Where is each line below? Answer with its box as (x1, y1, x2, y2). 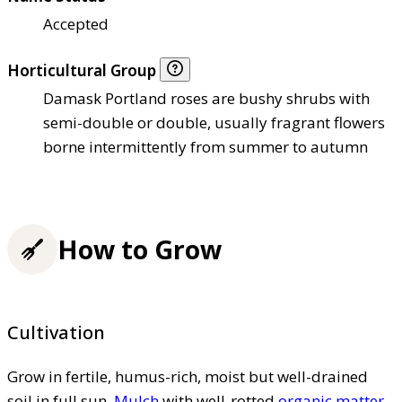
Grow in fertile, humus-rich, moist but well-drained (7, 365, 368, 387)
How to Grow (57, 232, 222, 267)
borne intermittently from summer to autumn (43, 135, 368, 157)
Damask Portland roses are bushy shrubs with (43, 87, 370, 109)
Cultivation (7, 319, 105, 345)
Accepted (43, 13, 109, 34)
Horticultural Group (7, 59, 160, 81)
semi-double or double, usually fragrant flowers (43, 111, 385, 133)
